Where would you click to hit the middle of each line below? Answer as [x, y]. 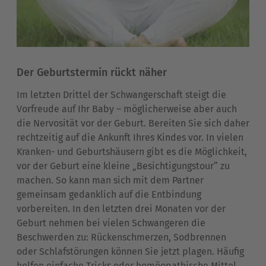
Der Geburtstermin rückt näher [92, 73]
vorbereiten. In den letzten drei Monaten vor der [121, 209]
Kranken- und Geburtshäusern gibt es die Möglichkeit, [132, 152]
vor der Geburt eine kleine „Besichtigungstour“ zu [123, 166]
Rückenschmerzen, [131, 237]
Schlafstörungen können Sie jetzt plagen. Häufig [142, 252]
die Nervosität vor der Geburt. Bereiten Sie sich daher [133, 123]
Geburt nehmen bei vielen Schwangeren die [111, 223]
